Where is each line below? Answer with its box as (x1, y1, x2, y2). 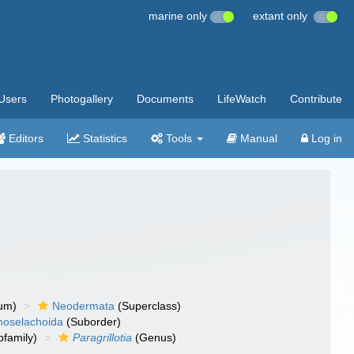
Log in (308, 132, 342, 145)
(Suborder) (63, 315, 122, 328)
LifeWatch (217, 92, 266, 105)
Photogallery (51, 92, 113, 105)
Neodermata (52, 299, 115, 312)
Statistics (80, 132, 127, 145)
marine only (149, 9, 210, 22)
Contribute (290, 92, 342, 105)
